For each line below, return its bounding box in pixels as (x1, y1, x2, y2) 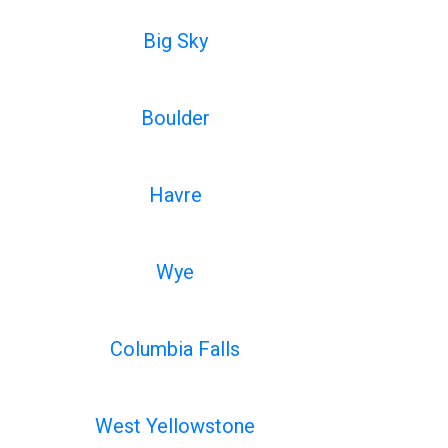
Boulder (140, 106, 210, 130)
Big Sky (142, 29, 208, 53)
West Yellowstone (95, 414, 256, 438)
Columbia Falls (110, 337, 241, 361)
